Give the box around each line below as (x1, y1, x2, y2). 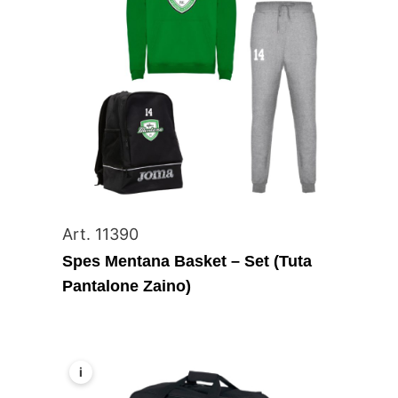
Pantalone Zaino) (62, 277, 192, 296)
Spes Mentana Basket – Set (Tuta (62, 252, 313, 271)
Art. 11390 (62, 225, 139, 244)
